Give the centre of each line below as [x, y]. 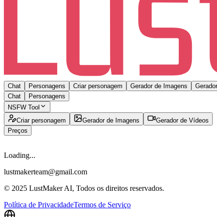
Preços [18, 130]
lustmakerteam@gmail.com [46, 171]
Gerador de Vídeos [182, 120]
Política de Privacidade [39, 204]
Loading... [20, 155]
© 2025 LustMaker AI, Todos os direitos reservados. [84, 188]
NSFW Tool [24, 107]
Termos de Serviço [102, 204]
